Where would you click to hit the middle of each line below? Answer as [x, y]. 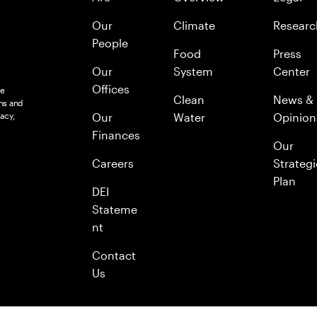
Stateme [115, 209]
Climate [195, 25]
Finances [116, 135]
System [194, 71]
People [110, 43]
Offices [111, 89]
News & [294, 99]
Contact [114, 255]
